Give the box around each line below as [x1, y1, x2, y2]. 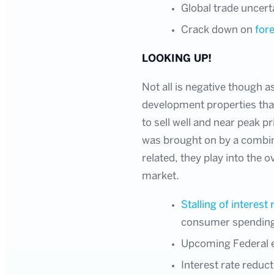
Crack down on [181, 24, 255, 35]
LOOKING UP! [142, 53, 212, 64]
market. [142, 171, 179, 181]
